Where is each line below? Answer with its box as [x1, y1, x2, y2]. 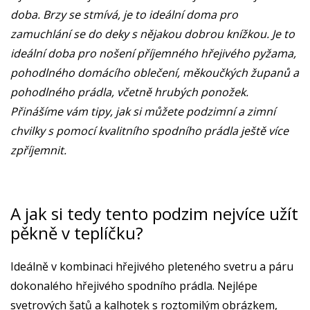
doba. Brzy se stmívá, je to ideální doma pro [10, 7, 238, 22]
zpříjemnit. [10, 143, 69, 158]
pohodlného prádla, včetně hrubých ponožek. [10, 84, 248, 100]
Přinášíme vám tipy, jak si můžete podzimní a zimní [10, 104, 275, 119]
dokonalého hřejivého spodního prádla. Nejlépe [10, 277, 257, 293]
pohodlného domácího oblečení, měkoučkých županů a [10, 65, 299, 80]
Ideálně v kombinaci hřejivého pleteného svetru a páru [10, 258, 293, 274]
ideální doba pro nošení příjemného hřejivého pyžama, [10, 46, 296, 61]
